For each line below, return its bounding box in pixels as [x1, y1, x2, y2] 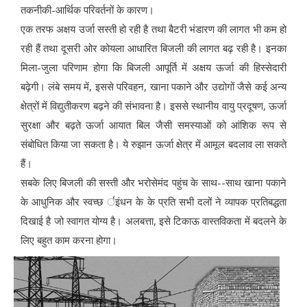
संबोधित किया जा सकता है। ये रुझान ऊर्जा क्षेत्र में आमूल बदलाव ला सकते [21, 137, 286, 151]
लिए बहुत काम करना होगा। [21, 233, 117, 247]
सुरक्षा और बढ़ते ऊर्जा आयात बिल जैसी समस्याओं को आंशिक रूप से [21, 118, 286, 132]
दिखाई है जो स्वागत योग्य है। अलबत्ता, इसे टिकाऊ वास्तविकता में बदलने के [21, 214, 286, 228]
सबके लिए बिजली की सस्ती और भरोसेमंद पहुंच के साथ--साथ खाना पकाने [21, 175, 286, 190]
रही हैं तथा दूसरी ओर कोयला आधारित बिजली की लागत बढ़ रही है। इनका [21, 41, 286, 56]
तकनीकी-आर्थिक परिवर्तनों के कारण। [21, 3, 154, 17]
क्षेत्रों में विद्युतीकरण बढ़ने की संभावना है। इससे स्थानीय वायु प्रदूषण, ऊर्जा [21, 99, 286, 113]
